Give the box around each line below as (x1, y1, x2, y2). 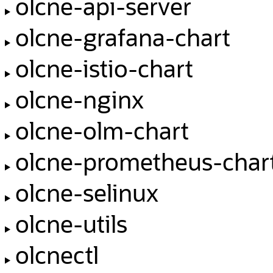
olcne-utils (15, 207, 127, 239)
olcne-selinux (15, 176, 158, 208)
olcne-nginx (15, 83, 144, 115)
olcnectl (15, 238, 99, 270)
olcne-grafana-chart (15, 21, 230, 52)
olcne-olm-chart (15, 114, 189, 146)
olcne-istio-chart (15, 52, 193, 83)
